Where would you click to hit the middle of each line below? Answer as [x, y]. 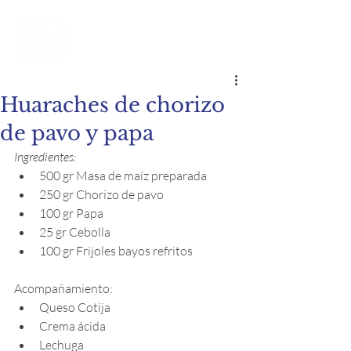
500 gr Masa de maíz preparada [123, 175]
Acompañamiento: [63, 288]
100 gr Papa [72, 213]
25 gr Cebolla [76, 232]
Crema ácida [74, 326]
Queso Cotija [75, 307]
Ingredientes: [45, 157]
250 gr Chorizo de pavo [101, 194]
